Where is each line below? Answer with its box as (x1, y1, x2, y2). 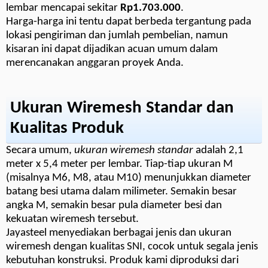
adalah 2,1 (193, 144, 243, 156)
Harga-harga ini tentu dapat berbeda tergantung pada (6, 16, 251, 28)
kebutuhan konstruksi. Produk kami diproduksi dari (6, 254, 239, 266)
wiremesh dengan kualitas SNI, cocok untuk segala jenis (6, 240, 258, 252)
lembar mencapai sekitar (6, 2, 120, 14)
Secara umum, (6, 144, 74, 156)
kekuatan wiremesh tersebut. (6, 213, 139, 225)
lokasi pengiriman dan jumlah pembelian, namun (6, 29, 228, 41)
